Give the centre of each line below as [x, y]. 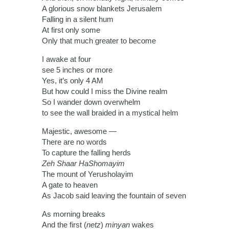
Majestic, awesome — [79, 131]
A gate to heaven [70, 185]
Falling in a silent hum [78, 19]
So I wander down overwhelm [91, 102]
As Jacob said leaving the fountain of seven [114, 196]
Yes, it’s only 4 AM [73, 81]
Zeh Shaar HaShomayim [83, 164]
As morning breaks [74, 214]
